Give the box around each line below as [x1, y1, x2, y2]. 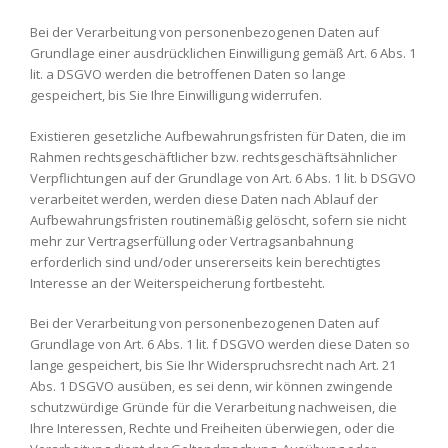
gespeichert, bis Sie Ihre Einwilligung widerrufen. [30, 86, 322, 104]
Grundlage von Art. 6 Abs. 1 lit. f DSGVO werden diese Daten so [30, 335, 410, 353]
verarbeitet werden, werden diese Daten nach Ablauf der [30, 189, 378, 208]
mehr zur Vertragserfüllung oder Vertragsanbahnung [30, 231, 353, 250]
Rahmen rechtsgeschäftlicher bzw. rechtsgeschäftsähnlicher [30, 147, 397, 166]
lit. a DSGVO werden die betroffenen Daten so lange [30, 65, 346, 83]
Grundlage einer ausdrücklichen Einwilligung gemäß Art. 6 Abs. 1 [30, 44, 416, 62]
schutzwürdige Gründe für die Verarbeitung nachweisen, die [30, 398, 397, 416]
